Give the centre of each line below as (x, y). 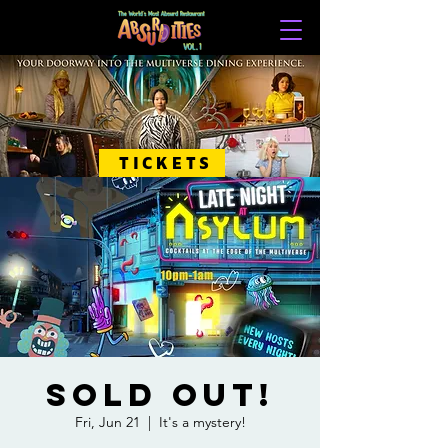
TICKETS (166, 162)
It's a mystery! (202, 422)
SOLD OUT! (160, 395)
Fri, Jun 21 (107, 422)
